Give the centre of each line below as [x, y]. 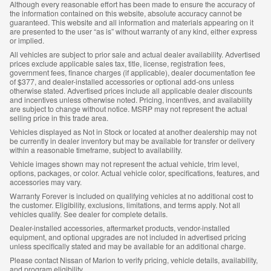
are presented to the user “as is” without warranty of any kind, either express [133, 31]
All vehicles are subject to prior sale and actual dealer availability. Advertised [135, 54]
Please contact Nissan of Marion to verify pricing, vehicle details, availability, [134, 260]
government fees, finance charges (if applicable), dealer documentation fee [132, 73]
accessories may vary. [46, 182]
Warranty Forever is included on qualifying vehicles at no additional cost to [132, 196]
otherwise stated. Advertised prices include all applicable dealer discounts [131, 91]
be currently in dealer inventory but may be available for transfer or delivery [132, 141]
